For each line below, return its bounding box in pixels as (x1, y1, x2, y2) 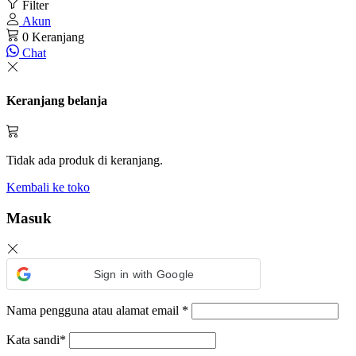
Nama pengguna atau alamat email (6, 303, 182, 317)
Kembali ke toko (6, 180, 90, 195)
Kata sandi (6, 332, 60, 346)
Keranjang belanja (6, 94, 107, 108)
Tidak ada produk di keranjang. (6, 153, 163, 168)
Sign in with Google (93, 267, 195, 281)
